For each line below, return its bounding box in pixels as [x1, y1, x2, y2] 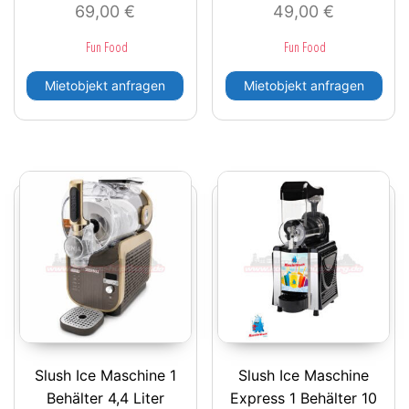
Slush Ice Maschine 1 [34, 365, 176, 384]
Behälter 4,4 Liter [46, 388, 164, 407]
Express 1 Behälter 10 [230, 388, 378, 407]
